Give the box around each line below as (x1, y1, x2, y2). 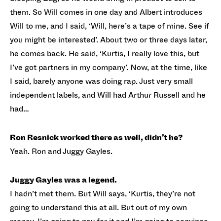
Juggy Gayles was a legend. (10, 174, 117, 185)
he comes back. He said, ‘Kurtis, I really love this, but (10, 48, 199, 59)
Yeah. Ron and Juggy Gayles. (10, 146, 112, 157)
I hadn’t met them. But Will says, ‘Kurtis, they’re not (10, 188, 195, 199)
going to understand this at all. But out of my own (10, 202, 187, 213)
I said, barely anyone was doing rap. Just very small (10, 75, 193, 87)
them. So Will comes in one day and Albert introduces (10, 6, 202, 18)
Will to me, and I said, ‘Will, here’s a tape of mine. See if (10, 20, 209, 32)
